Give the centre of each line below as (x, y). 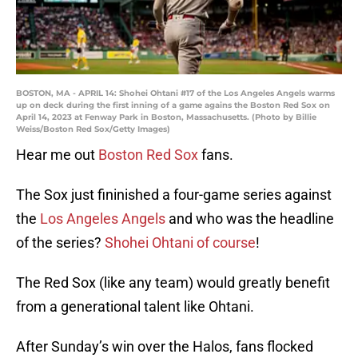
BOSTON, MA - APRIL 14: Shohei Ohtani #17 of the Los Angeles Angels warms (175, 93)
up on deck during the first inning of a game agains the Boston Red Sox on (173, 105)
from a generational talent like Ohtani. (135, 307)
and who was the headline (250, 219)
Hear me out (57, 155)
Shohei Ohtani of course (180, 243)
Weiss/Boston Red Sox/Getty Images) (93, 129)
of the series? (60, 243)
